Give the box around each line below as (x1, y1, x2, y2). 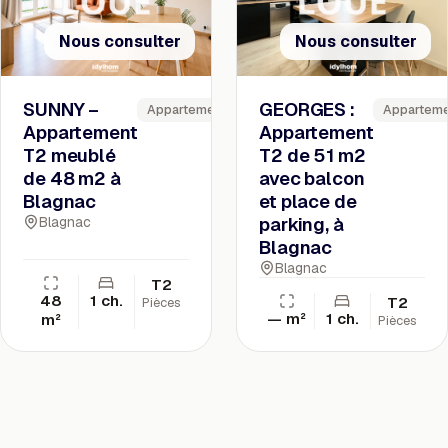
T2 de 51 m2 (259, 144, 366, 168)
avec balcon (259, 167, 365, 191)
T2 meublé (23, 144, 116, 168)
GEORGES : (259, 98, 355, 122)
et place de (259, 190, 357, 214)
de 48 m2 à (23, 167, 121, 191)
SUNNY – (23, 98, 100, 122)
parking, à (259, 213, 344, 237)
